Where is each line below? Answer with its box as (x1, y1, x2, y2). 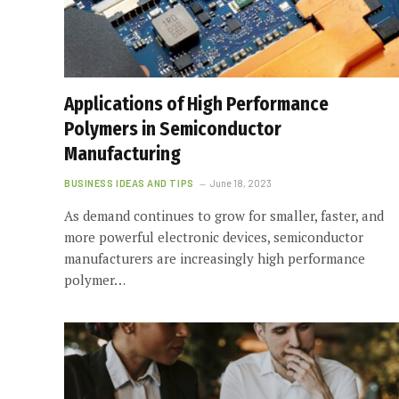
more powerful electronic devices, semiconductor (64, 227, 363, 246)
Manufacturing (64, 142, 181, 166)
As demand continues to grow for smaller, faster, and (64, 206, 384, 224)
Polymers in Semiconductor (64, 117, 281, 141)
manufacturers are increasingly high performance (64, 248, 365, 267)
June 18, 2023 (209, 176, 272, 189)
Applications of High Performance (64, 92, 329, 116)
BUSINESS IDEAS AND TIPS (64, 176, 194, 189)
